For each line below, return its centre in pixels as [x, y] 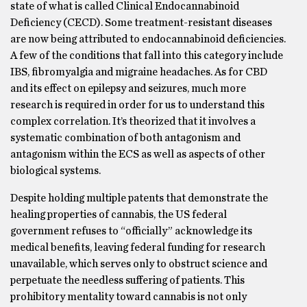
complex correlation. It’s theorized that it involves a [133, 121]
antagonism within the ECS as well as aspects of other [138, 154]
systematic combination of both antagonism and [125, 138]
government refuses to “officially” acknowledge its [131, 231]
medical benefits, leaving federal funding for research [138, 247]
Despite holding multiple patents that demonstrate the [139, 198]
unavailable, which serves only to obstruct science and [139, 264]
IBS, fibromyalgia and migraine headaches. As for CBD [139, 72]
